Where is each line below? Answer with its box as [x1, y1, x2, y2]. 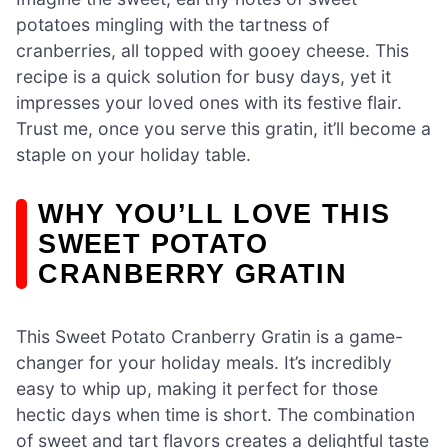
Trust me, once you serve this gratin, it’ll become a [16, 117, 431, 139]
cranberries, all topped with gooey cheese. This [16, 39, 409, 61]
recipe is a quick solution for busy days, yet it [16, 65, 391, 87]
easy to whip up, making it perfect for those [16, 378, 378, 400]
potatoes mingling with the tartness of [16, 13, 329, 35]
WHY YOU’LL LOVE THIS [38, 197, 391, 229]
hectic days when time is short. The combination [16, 404, 415, 426]
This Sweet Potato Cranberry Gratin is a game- [16, 326, 403, 348]
